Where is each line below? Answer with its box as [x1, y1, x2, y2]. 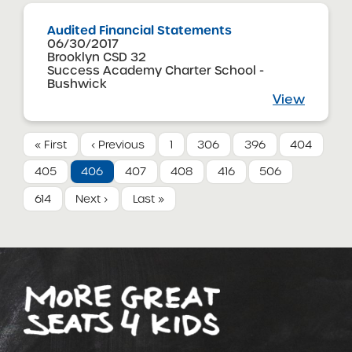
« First [34, 136, 67, 152]
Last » [132, 191, 164, 207]
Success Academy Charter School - [47, 61, 264, 79]
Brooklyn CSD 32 [47, 48, 146, 65]
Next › [75, 191, 108, 207]
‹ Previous [91, 136, 145, 152]
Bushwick [47, 75, 107, 92]
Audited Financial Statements [47, 21, 232, 38]
